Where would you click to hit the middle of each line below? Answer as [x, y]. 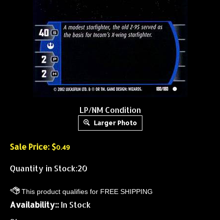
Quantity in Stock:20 [49, 168]
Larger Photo [114, 123]
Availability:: [34, 205]
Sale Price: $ [33, 147]
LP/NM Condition [110, 110]
